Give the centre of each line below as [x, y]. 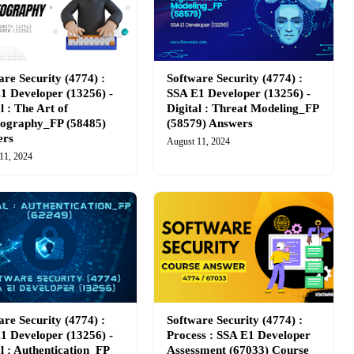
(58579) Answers [209, 123]
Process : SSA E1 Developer [238, 335]
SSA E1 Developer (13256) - [238, 93]
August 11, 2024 [198, 141]
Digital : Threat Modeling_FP [242, 108]
